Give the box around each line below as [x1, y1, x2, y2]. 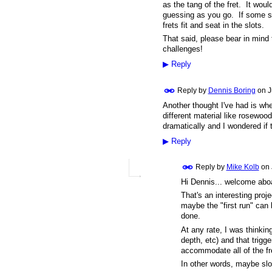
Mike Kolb [226, 162, 259, 171]
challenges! [162, 44, 205, 53]
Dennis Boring [208, 86, 256, 95]
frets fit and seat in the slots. [162, 20, 264, 30]
